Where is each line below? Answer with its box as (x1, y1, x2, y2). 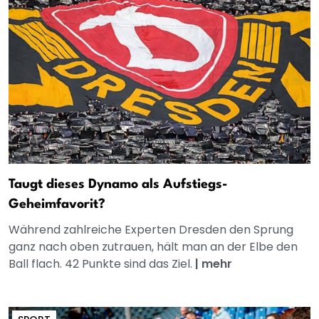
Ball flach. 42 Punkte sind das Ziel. (9, 255, 195, 272)
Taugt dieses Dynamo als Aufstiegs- (9, 177, 228, 191)
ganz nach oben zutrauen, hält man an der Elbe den (9, 238, 298, 255)
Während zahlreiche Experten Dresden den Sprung (9, 221, 293, 238)
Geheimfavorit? (9, 197, 105, 211)
